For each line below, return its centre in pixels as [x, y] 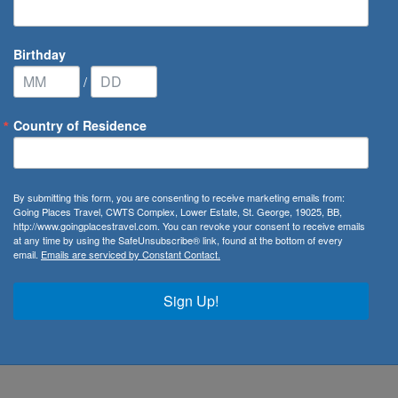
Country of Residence [80, 125]
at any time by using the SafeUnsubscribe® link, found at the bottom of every [178, 239]
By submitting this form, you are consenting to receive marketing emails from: [179, 197]
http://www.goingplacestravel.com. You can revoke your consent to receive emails [189, 225]
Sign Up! [191, 300]
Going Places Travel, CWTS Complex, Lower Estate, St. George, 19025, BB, [178, 211]
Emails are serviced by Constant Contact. [131, 254]
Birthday [40, 54]
